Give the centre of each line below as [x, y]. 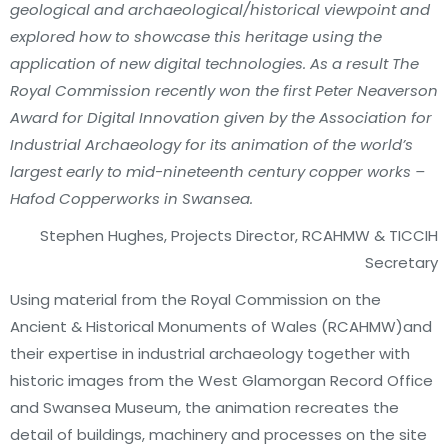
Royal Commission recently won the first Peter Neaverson [224, 90]
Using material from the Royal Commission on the [195, 299]
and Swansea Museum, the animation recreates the [204, 407]
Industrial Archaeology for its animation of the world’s [211, 144]
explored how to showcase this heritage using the [196, 36]
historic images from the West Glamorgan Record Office [221, 380]
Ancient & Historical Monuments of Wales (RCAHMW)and [221, 326]
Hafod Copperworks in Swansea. [131, 198]
